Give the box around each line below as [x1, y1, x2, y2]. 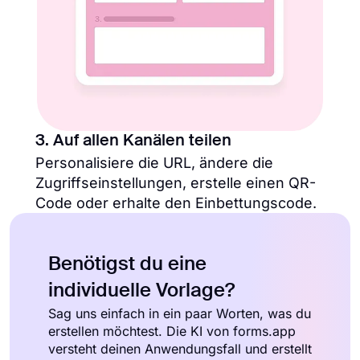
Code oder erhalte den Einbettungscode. [35, 194, 317, 212]
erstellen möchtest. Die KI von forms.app [48, 323, 296, 340]
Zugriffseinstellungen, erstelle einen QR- [35, 174, 316, 192]
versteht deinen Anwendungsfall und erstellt [48, 341, 312, 358]
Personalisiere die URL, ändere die [35, 154, 273, 172]
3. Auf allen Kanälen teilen [35, 133, 231, 150]
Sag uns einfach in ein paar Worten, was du [48, 305, 311, 322]
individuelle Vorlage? [48, 281, 235, 301]
